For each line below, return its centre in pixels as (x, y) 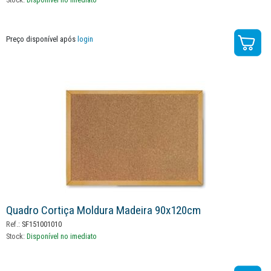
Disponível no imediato (62, 237)
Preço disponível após (42, 39)
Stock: (16, 237)
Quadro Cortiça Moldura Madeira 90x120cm (103, 211)
